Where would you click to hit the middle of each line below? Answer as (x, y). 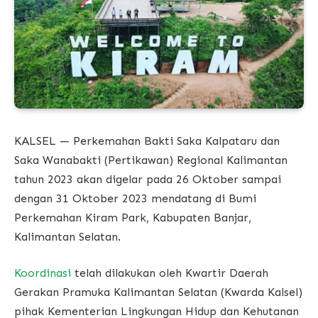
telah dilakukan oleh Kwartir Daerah (170, 273)
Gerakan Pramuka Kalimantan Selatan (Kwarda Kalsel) (158, 292)
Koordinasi (43, 273)
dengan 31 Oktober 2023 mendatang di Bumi (135, 198)
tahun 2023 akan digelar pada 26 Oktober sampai (148, 179)
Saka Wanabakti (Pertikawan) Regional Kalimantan (151, 160)
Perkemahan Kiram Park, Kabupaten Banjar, (133, 217)
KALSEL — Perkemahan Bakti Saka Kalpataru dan (147, 141)
